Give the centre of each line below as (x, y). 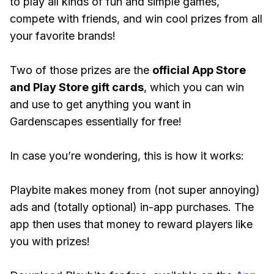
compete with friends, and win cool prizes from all (136, 19)
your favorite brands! (63, 36)
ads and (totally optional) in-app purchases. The (132, 207)
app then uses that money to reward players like (131, 224)
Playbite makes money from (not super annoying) (135, 190)
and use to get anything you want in (100, 104)
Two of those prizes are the (81, 70)
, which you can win (194, 87)
